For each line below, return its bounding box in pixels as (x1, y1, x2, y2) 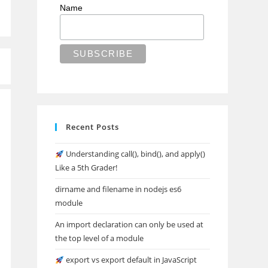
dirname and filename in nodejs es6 (55, 184, 182, 195)
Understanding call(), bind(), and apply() (63, 148, 205, 160)
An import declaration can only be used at (55, 219, 204, 230)
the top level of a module (55, 233, 144, 244)
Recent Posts (66, 121, 120, 133)
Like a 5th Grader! (55, 162, 118, 173)
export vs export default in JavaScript (63, 254, 197, 266)
